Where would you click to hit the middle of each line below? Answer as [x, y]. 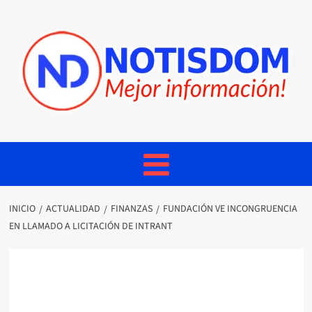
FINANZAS [131, 209]
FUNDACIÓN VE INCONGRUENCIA [230, 209]
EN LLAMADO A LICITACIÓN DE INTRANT [91, 226]
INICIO [22, 209]
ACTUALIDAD [73, 209]
